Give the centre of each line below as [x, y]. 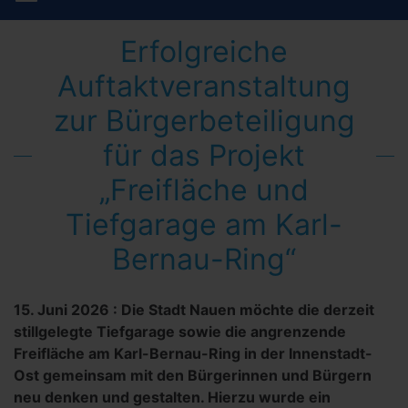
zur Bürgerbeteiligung [204, 121]
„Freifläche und [204, 190]
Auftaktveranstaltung [204, 86]
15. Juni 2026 [61, 310]
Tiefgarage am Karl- [204, 224]
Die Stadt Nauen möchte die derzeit [248, 310]
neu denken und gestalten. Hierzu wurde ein [172, 397]
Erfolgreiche [204, 51]
